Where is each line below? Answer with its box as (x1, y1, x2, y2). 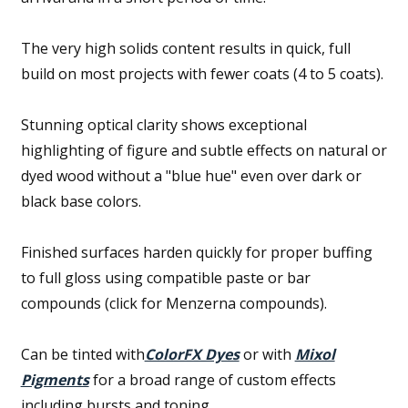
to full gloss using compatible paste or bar (20, 267, 311, 288)
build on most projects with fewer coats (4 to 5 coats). (20, 63, 383, 84)
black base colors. (20, 190, 141, 211)
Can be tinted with (20, 343, 145, 364)
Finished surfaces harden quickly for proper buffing (20, 241, 372, 262)
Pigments (20, 369, 89, 390)
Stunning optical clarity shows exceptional (20, 114, 307, 135)
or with (239, 343, 295, 364)
